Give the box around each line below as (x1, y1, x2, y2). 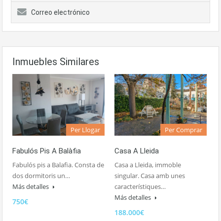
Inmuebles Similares (12, 56, 99, 68)
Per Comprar (165, 125, 202, 134)
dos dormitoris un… (12, 171, 70, 180)
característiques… (114, 182, 166, 191)
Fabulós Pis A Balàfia (12, 146, 81, 155)
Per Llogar (71, 125, 100, 134)
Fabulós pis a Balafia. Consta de (12, 160, 104, 169)
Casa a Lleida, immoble (114, 160, 181, 169)
